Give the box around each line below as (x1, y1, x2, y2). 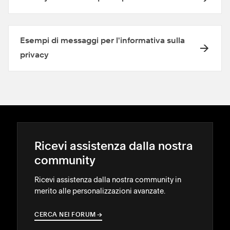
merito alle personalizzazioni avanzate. (34, 186, 165, 196)
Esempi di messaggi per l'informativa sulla (20, 37, 185, 45)
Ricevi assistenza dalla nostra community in (34, 175, 181, 184)
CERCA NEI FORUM (34, 212, 96, 218)
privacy (20, 51, 49, 60)
